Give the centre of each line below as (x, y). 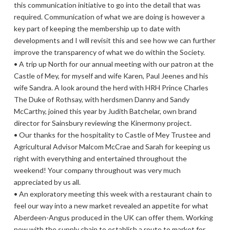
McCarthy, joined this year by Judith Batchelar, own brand (105, 111)
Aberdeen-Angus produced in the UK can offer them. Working (113, 217)
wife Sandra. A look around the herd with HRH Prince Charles (111, 87)
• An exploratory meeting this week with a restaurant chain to (113, 194)
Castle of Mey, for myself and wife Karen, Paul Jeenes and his (111, 75)
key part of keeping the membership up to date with (97, 28)
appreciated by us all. (47, 182)
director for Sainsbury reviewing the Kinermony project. (102, 123)
